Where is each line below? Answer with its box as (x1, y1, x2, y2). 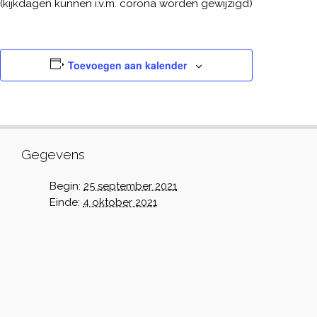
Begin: (50, 180, 81, 192)
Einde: (50, 196, 80, 209)
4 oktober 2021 (83, 196, 157, 209)
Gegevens (21, 146, 85, 162)
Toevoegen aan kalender (68, 58, 188, 72)
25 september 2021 (83, 180, 177, 192)
